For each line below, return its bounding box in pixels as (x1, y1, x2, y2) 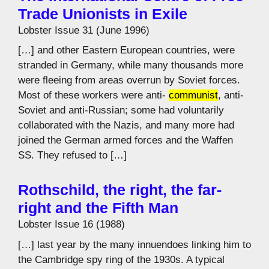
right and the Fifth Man (18, 199, 178, 216)
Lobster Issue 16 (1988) (18, 219, 125, 230)
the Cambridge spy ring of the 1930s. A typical (18, 253, 225, 265)
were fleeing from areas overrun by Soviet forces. (18, 74, 240, 86)
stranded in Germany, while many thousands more (18, 59, 243, 71)
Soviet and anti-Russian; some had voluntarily (18, 104, 224, 116)
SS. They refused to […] (18, 150, 127, 161)
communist (169, 89, 218, 101)
